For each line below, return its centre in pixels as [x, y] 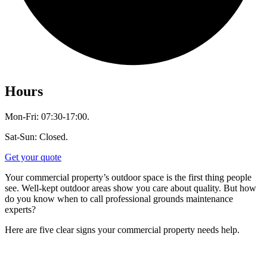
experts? [20, 209]
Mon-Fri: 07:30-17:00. [47, 116]
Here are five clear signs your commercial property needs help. [122, 229]
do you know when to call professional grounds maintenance [119, 198]
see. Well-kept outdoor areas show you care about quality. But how [131, 188]
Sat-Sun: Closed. [36, 136]
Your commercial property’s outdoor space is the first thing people [128, 177]
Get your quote [33, 157]
